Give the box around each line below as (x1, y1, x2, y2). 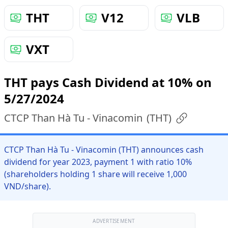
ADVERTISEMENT (93, 217, 135, 224)
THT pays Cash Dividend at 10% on (4, 74, 212, 91)
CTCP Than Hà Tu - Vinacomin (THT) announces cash (4, 144, 204, 155)
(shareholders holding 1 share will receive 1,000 (4, 168, 187, 180)
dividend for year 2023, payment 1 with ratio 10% (4, 156, 192, 167)
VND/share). (4, 181, 51, 192)
